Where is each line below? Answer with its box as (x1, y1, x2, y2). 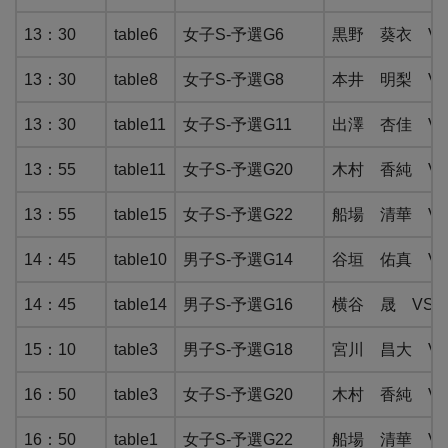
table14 (114, 296, 167, 314)
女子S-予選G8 (183, 71, 284, 89)
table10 (114, 251, 167, 269)
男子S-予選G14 (183, 251, 293, 269)
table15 (114, 206, 167, 224)
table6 (114, 26, 158, 44)
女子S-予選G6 (183, 26, 284, 44)
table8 (114, 71, 158, 89)
